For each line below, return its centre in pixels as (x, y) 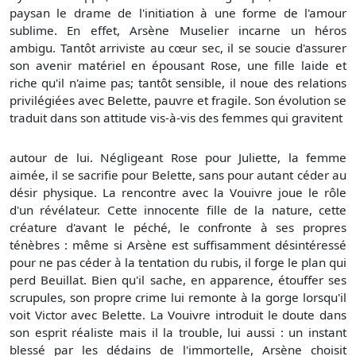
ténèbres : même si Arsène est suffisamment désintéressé (178, 245)
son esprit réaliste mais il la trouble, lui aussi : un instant (178, 333)
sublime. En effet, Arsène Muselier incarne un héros (178, 30)
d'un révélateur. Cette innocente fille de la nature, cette (178, 210)
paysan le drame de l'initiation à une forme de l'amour (178, 12)
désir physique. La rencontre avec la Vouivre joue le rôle (178, 193)
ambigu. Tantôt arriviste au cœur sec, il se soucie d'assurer (178, 47)
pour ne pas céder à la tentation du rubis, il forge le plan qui (178, 263)
